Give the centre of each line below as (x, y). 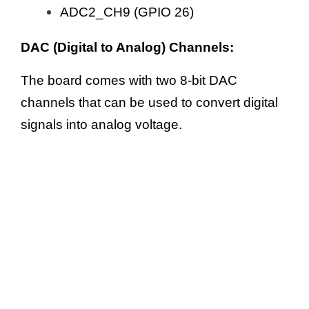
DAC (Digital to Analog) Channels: (127, 47)
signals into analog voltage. (101, 124)
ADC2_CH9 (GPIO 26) (127, 12)
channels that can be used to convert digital (149, 102)
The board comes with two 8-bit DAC (129, 80)
